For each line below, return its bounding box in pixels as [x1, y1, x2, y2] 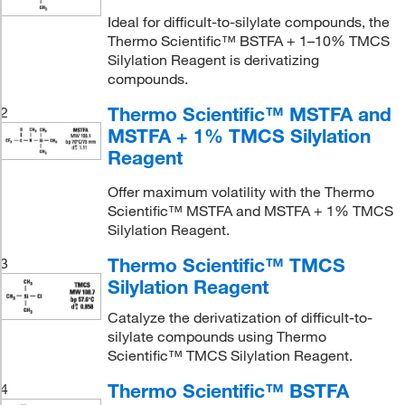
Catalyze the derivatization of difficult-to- [107, 308, 372, 326]
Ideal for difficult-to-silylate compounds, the [107, 13, 390, 31]
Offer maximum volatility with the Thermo [107, 183, 374, 201]
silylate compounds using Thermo [107, 327, 326, 345]
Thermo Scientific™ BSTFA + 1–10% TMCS [107, 32, 390, 50]
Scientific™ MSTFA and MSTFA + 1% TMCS [107, 202, 393, 220]
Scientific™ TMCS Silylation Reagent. [107, 346, 353, 364]
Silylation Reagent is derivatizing [107, 51, 319, 69]
